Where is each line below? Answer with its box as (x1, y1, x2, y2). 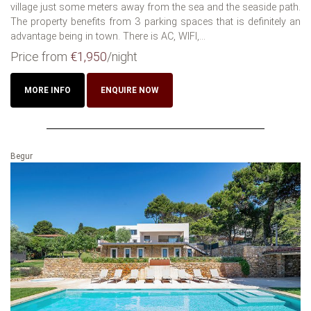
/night (107, 49, 137, 64)
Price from (10, 49, 70, 64)
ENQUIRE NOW (101, 85, 159, 95)
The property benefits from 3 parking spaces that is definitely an (10, 15, 301, 28)
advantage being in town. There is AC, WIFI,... (10, 30, 205, 42)
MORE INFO (24, 85, 71, 95)
